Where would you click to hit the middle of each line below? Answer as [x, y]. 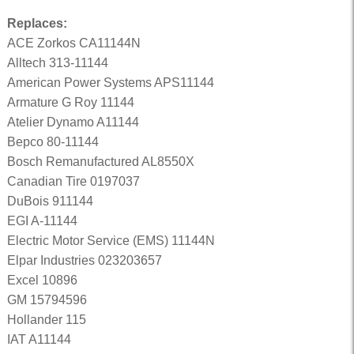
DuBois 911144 [50, 201]
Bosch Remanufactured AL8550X [100, 162]
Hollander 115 [46, 320]
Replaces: [37, 23]
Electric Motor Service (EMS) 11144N [111, 241]
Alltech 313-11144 [57, 63]
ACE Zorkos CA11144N [73, 43]
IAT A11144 [39, 339]
